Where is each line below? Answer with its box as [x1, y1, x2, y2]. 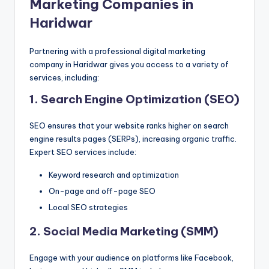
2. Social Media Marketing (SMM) [29, 224, 219, 239]
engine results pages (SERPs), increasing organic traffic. [29, 133, 237, 144]
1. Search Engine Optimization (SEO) [29, 91, 240, 106]
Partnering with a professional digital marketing [29, 46, 205, 56]
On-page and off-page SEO [49, 186, 156, 196]
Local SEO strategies [49, 202, 128, 213]
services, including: [29, 72, 99, 82]
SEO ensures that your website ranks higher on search [29, 120, 229, 130]
